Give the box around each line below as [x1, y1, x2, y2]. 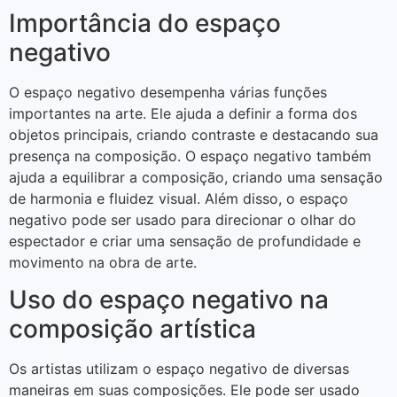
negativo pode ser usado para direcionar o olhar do [9, 211, 356, 230]
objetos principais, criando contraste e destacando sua [9, 126, 378, 144]
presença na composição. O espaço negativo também [9, 147, 371, 166]
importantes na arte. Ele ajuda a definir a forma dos [9, 105, 357, 123]
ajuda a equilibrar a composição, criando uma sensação [9, 168, 383, 187]
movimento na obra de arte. [9, 253, 197, 272]
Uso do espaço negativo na [9, 284, 329, 315]
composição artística [9, 314, 256, 345]
